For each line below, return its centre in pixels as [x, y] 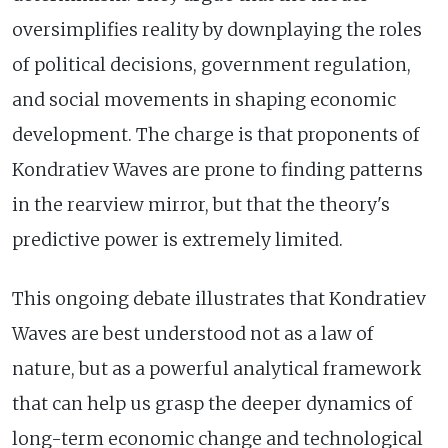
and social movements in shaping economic [204, 99]
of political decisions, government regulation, [211, 64]
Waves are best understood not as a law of [193, 333]
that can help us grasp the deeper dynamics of [212, 403]
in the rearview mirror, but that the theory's [201, 204]
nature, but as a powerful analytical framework [216, 368]
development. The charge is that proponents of [216, 134]
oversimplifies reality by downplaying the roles [217, 29]
